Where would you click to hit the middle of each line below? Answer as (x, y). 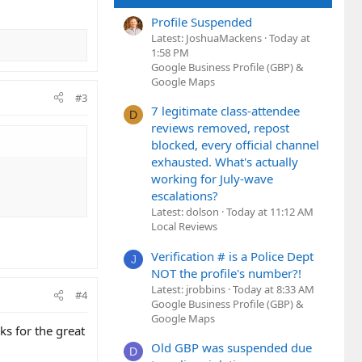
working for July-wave (212, 179)
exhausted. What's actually (225, 162)
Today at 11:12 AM (270, 212)
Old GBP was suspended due (232, 348)
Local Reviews (184, 227)
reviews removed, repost (220, 128)
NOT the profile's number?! (226, 273)
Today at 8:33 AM (274, 289)
